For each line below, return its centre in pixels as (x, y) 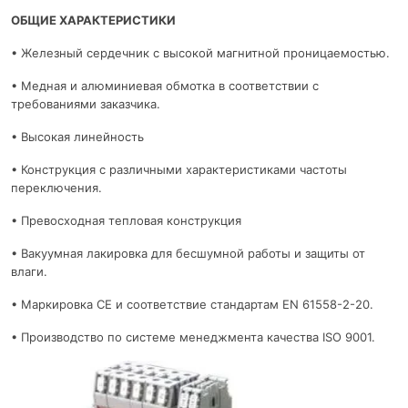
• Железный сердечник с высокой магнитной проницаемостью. (200, 53)
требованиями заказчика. (86, 104)
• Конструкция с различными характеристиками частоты (179, 170)
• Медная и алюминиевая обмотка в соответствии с (165, 86)
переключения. (56, 188)
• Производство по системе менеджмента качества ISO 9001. (193, 337)
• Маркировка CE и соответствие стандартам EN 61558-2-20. (192, 305)
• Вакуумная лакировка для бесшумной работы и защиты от (188, 254)
